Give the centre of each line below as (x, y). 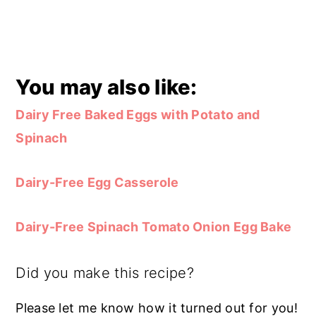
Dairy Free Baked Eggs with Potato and (138, 114)
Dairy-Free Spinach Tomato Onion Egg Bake (154, 226)
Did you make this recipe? (105, 272)
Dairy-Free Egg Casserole (97, 182)
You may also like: (107, 87)
